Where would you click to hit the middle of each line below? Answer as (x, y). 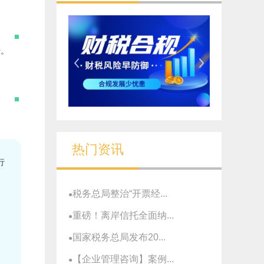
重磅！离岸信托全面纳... (123, 216)
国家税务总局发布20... (119, 237)
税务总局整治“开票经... (120, 194)
